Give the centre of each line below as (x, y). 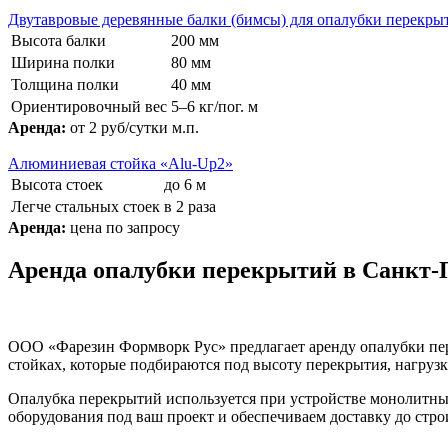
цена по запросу (125, 227)
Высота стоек (57, 184)
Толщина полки (65, 84)
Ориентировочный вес (89, 106)
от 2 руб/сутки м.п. (134, 127)
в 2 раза (190, 206)
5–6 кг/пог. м (214, 106)
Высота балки (58, 40)
